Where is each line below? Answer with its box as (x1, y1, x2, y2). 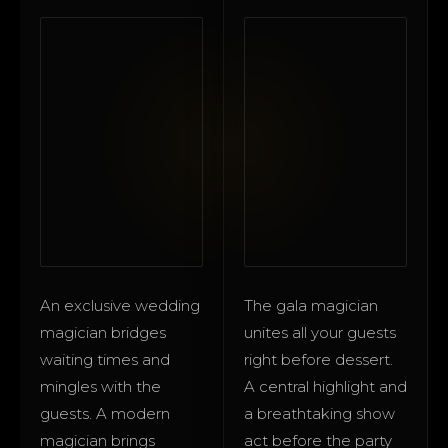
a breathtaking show (244, 403, 395, 423)
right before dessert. (244, 349, 393, 369)
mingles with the (40, 376, 161, 396)
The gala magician (244, 295, 378, 315)
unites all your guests (244, 322, 396, 342)
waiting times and (40, 349, 170, 369)
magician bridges (40, 322, 166, 342)
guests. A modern (40, 403, 170, 423)
